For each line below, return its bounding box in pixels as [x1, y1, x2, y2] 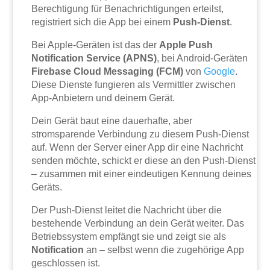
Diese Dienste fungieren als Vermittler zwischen [31, 79, 236, 90]
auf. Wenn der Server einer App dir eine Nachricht [31, 142, 243, 152]
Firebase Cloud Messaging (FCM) [31, 66, 184, 77]
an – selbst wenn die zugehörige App [84, 244, 245, 255]
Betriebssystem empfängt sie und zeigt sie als [31, 231, 227, 242]
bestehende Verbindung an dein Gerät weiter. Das [31, 218, 245, 228]
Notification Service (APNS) [31, 52, 157, 63]
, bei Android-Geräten [157, 52, 248, 63]
